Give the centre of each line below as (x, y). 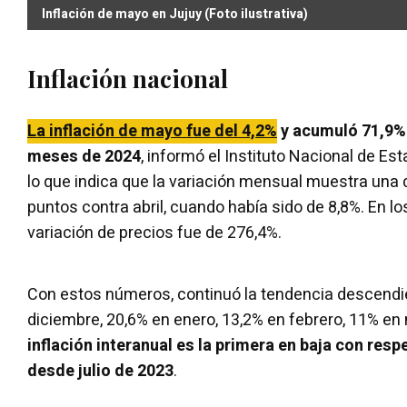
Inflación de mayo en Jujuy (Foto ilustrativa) (175, 14)
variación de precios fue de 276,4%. (154, 233)
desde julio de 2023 (100, 371)
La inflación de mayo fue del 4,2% (152, 131)
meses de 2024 (84, 156)
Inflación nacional (128, 78)
